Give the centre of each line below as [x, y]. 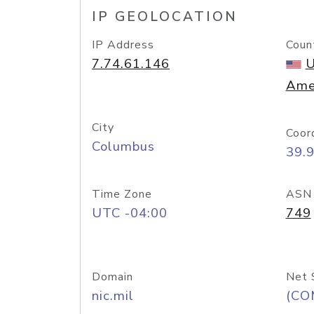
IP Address [123, 45]
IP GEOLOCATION [165, 17]
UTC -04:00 [130, 213]
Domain [112, 277]
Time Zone [122, 194]
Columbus [123, 146]
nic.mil [113, 296]
